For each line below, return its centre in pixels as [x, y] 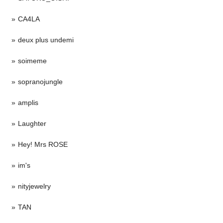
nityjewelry [34, 186]
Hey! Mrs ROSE [43, 145]
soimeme [32, 61]
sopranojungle [40, 82]
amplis [28, 103]
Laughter [32, 124]
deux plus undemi [46, 40]
